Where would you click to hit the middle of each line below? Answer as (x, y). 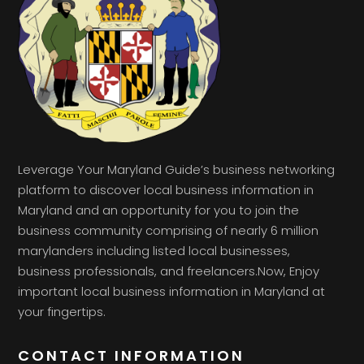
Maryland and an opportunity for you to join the (159, 210)
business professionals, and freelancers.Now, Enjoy (169, 271)
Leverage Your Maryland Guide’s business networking (177, 169)
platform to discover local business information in (166, 189)
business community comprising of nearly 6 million (169, 230)
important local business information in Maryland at (172, 291)
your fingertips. (62, 311)
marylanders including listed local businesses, (154, 250)
